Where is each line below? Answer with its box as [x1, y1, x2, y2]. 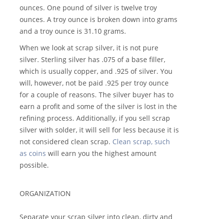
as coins [20, 149, 46, 158]
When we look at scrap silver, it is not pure [20, 43, 158, 53]
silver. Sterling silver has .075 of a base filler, [20, 55, 165, 65]
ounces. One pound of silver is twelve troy [20, 3, 157, 13]
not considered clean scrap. [20, 137, 112, 147]
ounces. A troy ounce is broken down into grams [20, 15, 177, 24]
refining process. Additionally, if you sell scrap [20, 113, 170, 123]
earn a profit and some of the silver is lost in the [20, 102, 177, 111]
